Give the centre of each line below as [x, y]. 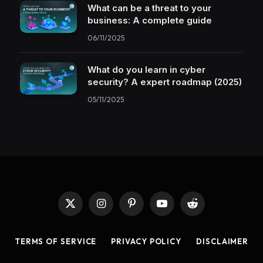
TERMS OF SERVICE [55, 242]
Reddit [203, 208]
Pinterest [147, 208]
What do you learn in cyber [146, 70]
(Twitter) [85, 219]
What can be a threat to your [149, 8]
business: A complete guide [150, 21]
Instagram [118, 208]
